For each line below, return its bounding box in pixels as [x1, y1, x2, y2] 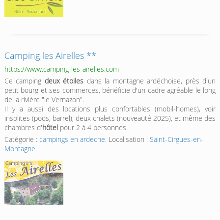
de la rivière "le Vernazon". [4, 94, 84, 104]
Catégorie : [4, 134, 39, 144]
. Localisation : [105, 134, 150, 144]
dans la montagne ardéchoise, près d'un [83, 76, 216, 85]
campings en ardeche [39, 134, 105, 144]
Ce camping [4, 76, 45, 85]
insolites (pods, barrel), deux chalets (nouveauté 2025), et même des [4, 113, 216, 123]
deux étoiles [44, 76, 84, 85]
